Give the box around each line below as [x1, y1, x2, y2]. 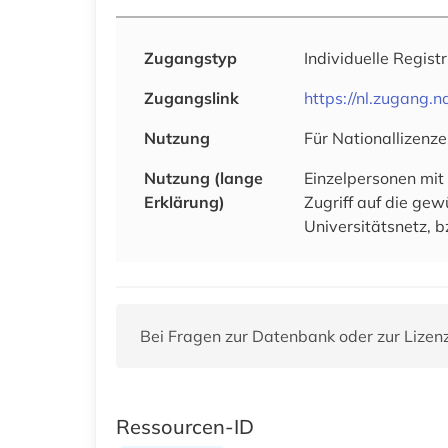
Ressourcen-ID [116, 413, 254, 439]
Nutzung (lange [144, 167, 263, 188]
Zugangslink [144, 87, 239, 108]
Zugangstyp [144, 47, 237, 68]
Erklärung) [144, 191, 225, 212]
